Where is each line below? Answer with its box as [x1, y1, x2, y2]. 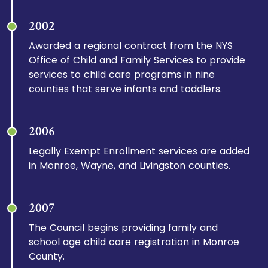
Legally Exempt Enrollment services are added [29, 144, 250, 158]
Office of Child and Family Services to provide [29, 53, 246, 67]
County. [29, 249, 65, 263]
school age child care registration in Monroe [29, 235, 240, 249]
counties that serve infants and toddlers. [29, 82, 223, 96]
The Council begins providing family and [29, 221, 218, 234]
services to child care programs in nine [29, 68, 215, 81]
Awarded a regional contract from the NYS [29, 39, 233, 53]
